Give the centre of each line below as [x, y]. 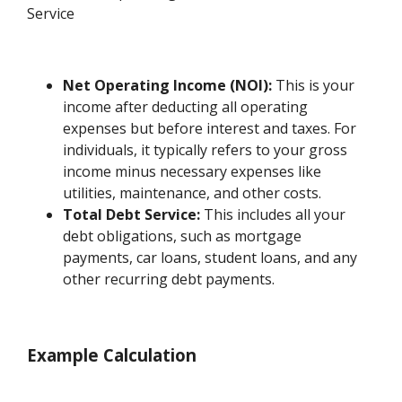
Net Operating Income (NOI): [168, 85]
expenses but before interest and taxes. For [210, 128]
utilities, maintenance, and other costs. [192, 192]
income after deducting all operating [186, 106]
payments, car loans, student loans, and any [210, 257]
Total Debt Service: [132, 214]
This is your [314, 85]
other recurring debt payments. [169, 279]
